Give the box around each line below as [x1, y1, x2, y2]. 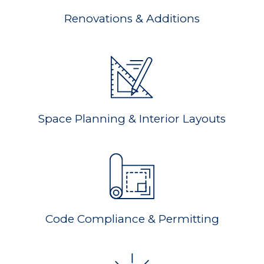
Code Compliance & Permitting [45, 212, 219, 226]
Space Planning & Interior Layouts [38, 111, 226, 126]
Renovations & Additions [64, 11, 200, 25]
